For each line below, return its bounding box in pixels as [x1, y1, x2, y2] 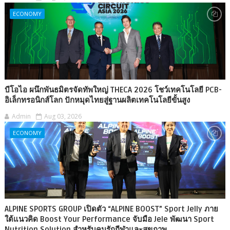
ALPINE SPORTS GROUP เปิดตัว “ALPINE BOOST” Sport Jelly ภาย [4, 204, 218, 214]
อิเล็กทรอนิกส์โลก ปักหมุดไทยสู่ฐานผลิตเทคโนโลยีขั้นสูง [4, 95, 190, 105]
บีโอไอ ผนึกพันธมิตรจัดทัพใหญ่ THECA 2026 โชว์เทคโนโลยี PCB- [4, 85, 222, 94]
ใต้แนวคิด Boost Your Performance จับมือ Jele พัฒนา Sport [4, 214, 214, 224]
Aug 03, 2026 [44, 111, 82, 121]
